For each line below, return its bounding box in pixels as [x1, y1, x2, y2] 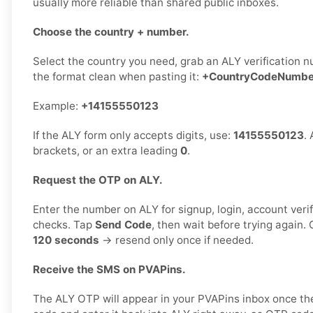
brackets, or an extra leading [33, 144, 180, 158]
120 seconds [33, 233, 99, 247]
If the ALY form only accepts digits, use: [33, 129, 233, 143]
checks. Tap [33, 218, 95, 232]
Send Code [95, 218, 152, 232]
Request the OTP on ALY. [33, 173, 163, 187]
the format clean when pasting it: [33, 70, 202, 84]
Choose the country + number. [33, 25, 189, 39]
